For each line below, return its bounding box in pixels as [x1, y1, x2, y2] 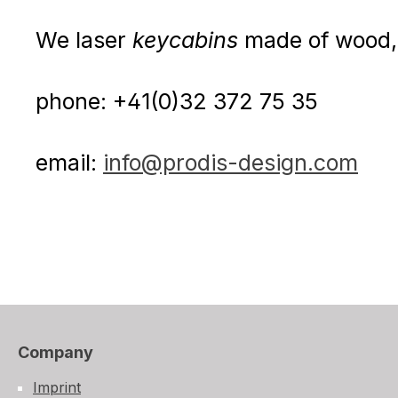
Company [18, 342, 93, 362]
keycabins [132, 26, 244, 53]
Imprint [33, 378, 81, 396]
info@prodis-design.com [103, 148, 358, 176]
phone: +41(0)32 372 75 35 [36, 87, 318, 115]
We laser [36, 26, 132, 53]
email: [36, 148, 103, 176]
